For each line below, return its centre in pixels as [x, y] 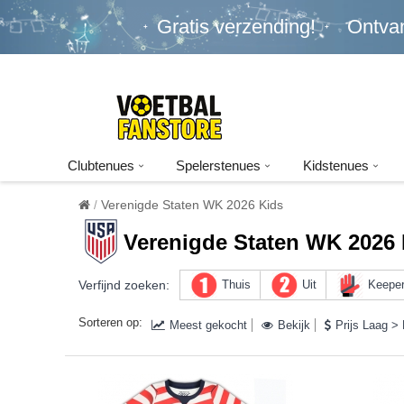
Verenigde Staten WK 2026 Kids [192, 205]
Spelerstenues [219, 165]
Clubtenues [101, 165]
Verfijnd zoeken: [124, 285]
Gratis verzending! [236, 27]
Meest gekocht [208, 325]
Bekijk [294, 325]
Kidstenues [336, 165]
